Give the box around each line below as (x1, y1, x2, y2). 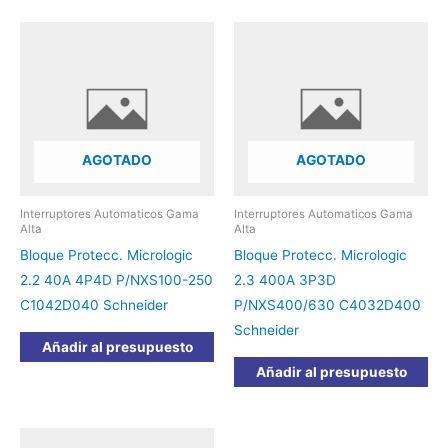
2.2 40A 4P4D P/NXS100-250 (20, 272, 213, 289)
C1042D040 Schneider (20, 297, 168, 314)
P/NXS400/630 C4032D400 (234, 297, 421, 314)
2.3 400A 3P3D (234, 272, 336, 289)
